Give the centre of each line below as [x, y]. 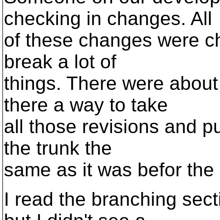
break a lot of [60, 62]
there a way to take [86, 105]
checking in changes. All [108, 18]
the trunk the [58, 148]
